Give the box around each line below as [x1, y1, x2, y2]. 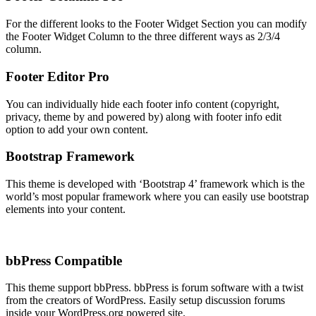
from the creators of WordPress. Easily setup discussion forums [6, 294, 285, 307]
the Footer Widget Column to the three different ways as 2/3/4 [6, 30, 280, 43]
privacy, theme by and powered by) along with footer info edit [6, 110, 281, 123]
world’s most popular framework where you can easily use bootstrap [6, 190, 309, 202]
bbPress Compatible [6, 253, 122, 268]
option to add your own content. [6, 123, 148, 135]
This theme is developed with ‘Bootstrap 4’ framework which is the [6, 177, 305, 190]
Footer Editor [6, 68, 88, 84]
